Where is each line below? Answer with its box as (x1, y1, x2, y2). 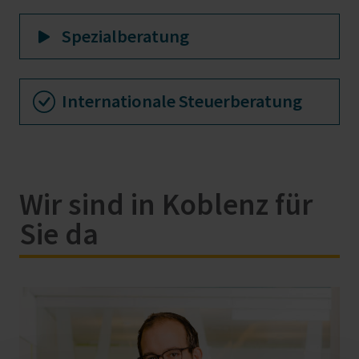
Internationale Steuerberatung (62, 90, 302, 113)
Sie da (19, 214, 99, 252)
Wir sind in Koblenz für (19, 184, 313, 223)
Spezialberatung (62, 25, 189, 48)
